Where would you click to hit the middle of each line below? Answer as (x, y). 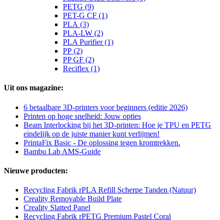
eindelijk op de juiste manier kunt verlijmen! (92, 134)
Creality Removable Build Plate (73, 199)
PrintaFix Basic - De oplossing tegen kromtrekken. (102, 142)
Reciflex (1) (81, 68)
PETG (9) (78, 6)
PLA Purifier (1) (88, 42)
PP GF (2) (79, 59)
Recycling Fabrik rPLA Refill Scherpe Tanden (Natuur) (110, 190)
